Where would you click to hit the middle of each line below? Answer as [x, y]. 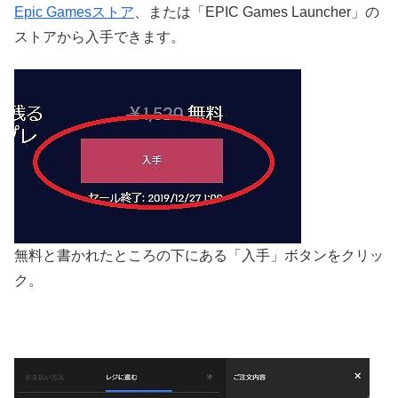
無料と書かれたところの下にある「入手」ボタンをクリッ [199, 255]
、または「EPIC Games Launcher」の [257, 12]
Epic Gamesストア [74, 12]
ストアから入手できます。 [99, 36]
